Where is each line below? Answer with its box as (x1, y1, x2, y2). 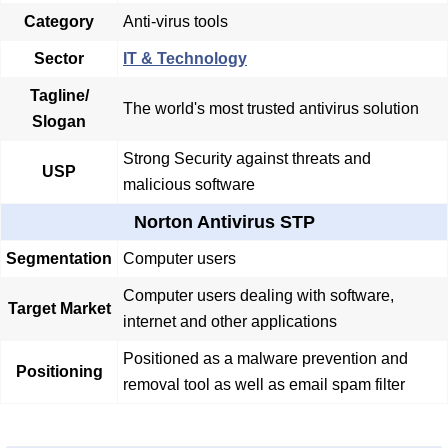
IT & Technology (123, 50, 247, 68)
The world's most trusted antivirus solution (123, 100, 419, 118)
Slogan (32, 113, 86, 131)
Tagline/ (29, 87, 89, 105)
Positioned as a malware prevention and (123, 350, 408, 368)
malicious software (123, 176, 255, 194)
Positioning (15, 363, 103, 381)
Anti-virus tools (123, 13, 228, 31)
